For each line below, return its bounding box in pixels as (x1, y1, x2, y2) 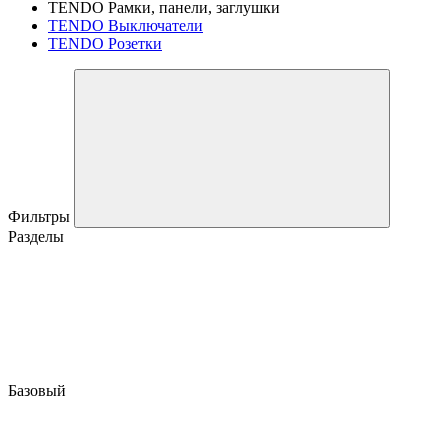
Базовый (8, 381, 70, 399)
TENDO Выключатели (48, 16, 203, 34)
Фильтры (8, 207, 74, 225)
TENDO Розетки (48, 34, 162, 52)
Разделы (8, 227, 64, 245)
